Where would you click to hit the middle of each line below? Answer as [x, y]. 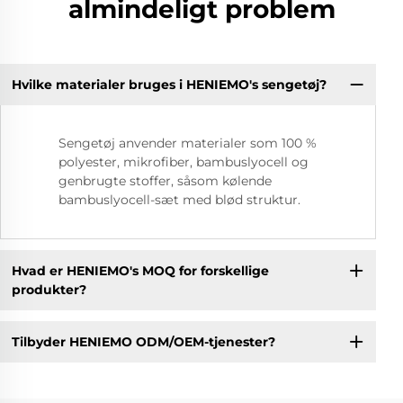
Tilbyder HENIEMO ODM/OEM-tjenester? [143, 341]
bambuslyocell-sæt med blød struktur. [179, 200]
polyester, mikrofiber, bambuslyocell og [184, 162]
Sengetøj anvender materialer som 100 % [188, 143]
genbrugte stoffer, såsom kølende [165, 181]
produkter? [49, 289]
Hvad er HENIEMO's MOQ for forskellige [140, 270]
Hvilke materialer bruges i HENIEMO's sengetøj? [169, 84]
